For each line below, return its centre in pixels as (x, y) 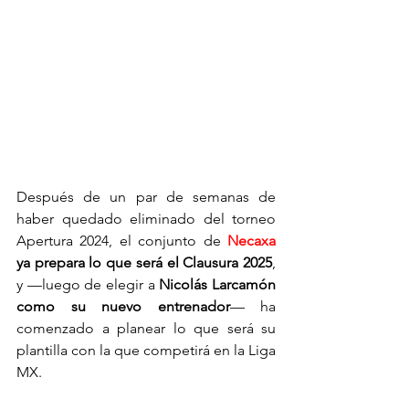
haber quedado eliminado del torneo (146, 219)
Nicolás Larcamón (218, 285)
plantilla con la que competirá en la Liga (146, 351)
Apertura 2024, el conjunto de (122, 241)
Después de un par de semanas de (146, 197)
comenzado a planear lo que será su (146, 329)
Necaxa (252, 241)
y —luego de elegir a (88, 285)
